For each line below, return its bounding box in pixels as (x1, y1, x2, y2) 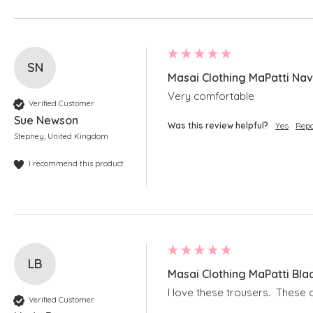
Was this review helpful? (168, 119, 268, 131)
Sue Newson (14, 112, 78, 127)
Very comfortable (168, 89, 254, 103)
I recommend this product (29, 159, 124, 169)
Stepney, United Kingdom (14, 131, 108, 141)
